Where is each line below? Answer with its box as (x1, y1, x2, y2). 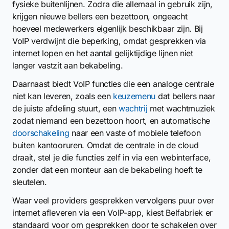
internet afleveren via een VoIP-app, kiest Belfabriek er (12, 208, 213, 218)
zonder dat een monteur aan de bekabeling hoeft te (12, 165, 202, 175)
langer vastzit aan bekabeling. (12, 60, 123, 71)
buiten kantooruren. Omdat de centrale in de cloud (12, 140, 199, 150)
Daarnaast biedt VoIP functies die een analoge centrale (12, 79, 214, 89)
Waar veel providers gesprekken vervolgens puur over (12, 195, 214, 205)
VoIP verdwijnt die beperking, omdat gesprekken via (12, 36, 206, 46)
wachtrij (119, 103, 148, 113)
